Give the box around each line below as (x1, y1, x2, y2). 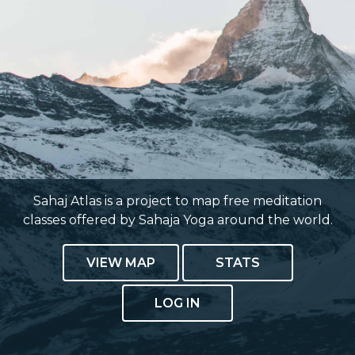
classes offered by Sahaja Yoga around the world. (22, 212, 333, 227)
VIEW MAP (86, 255, 155, 270)
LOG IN (155, 296, 200, 311)
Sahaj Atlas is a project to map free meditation (33, 193, 322, 208)
